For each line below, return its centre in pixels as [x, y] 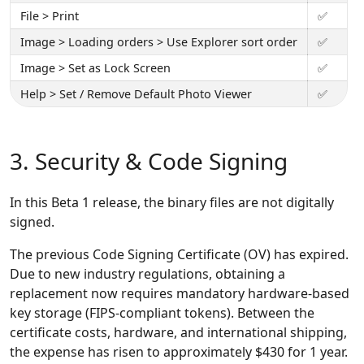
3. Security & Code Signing [149, 161]
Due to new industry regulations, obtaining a [147, 274]
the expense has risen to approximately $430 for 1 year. [179, 352]
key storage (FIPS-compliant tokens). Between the [162, 313]
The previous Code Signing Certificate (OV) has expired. [179, 255]
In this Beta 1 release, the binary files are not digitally [172, 203]
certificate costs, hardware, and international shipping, [178, 333]
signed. [32, 222]
